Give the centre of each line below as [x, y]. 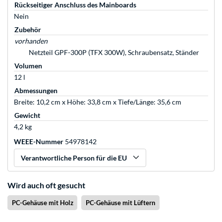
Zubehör [28, 30]
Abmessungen [36, 91]
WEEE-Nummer [39, 142]
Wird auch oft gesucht [46, 185]
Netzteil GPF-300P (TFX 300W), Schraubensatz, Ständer [114, 53]
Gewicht [27, 115]
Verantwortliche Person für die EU [74, 158]
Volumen [28, 66]
